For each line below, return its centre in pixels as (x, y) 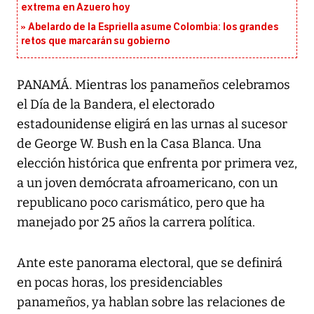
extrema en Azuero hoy (76, 8)
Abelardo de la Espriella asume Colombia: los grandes (153, 27)
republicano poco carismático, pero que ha (141, 203)
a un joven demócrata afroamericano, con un (147, 183)
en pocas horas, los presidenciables (120, 283)
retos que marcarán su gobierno (96, 41)
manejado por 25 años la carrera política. (136, 223)
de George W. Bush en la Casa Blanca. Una (139, 144)
